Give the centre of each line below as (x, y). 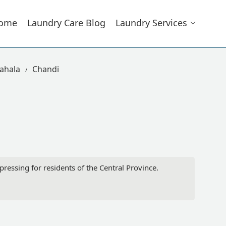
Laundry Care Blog (66, 23)
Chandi (46, 69)
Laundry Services (151, 23)
